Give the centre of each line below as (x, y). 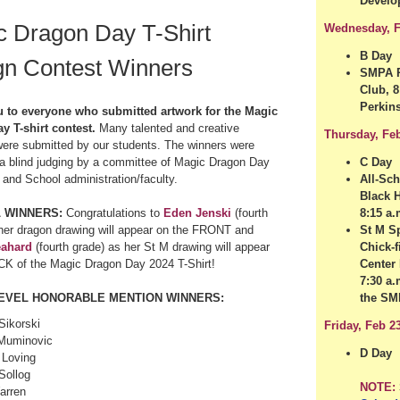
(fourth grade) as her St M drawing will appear (151, 247)
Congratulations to (113, 213)
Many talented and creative (169, 128)
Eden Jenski (197, 213)
